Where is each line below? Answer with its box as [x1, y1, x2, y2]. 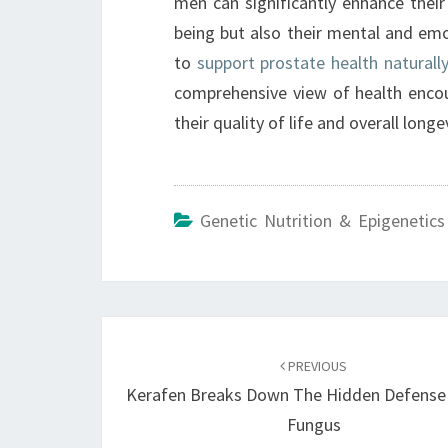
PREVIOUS [285, 357, 348, 375]
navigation [101, 352, 240, 388]
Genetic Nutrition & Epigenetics [200, 209, 445, 232]
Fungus [286, 413, 341, 436]
